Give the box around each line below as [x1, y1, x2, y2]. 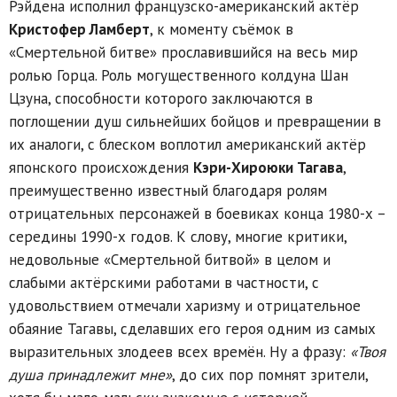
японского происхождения [9, 158, 193, 178]
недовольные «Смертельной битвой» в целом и [9, 250, 331, 270]
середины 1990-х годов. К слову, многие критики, [9, 227, 346, 247]
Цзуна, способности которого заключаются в [9, 89, 313, 109]
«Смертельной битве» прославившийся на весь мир [9, 43, 358, 63]
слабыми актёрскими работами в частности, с [9, 273, 319, 293]
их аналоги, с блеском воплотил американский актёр [9, 135, 366, 155]
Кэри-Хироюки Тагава [193, 158, 343, 178]
